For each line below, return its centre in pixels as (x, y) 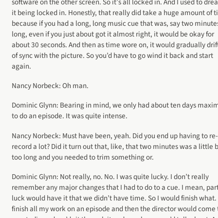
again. (21, 66)
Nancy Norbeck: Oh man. (50, 85)
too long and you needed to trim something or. (83, 157)
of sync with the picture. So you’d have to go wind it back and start (112, 55)
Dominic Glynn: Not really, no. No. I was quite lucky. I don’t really (110, 177)
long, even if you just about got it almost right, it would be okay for (113, 34)
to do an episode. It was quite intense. (70, 116)
